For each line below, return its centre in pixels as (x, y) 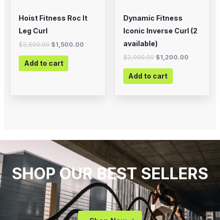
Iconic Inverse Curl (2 (160, 31)
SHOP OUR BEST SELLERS (110, 174)
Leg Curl (33, 31)
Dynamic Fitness (153, 18)
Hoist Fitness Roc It (53, 18)
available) (140, 44)
